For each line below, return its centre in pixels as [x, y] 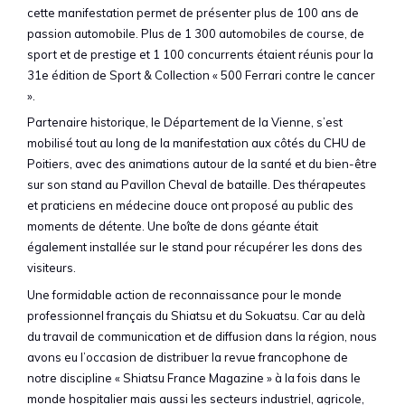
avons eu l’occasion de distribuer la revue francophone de [188, 357]
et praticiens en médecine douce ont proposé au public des [190, 205]
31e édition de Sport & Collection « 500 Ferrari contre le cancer [201, 75]
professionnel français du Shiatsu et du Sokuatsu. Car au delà [196, 315]
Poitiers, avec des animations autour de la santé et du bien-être [202, 164]
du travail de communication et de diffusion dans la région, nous [202, 336]
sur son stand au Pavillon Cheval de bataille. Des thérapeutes [197, 184]
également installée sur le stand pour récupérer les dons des [195, 247]
